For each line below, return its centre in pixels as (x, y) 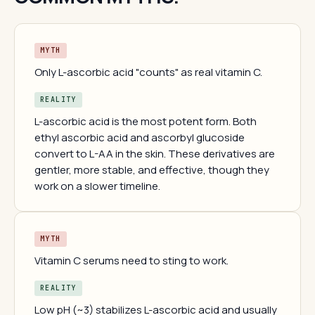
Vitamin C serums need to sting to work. (131, 261)
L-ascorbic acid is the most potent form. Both (146, 121)
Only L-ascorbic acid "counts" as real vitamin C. (148, 72)
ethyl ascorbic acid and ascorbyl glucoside (140, 137)
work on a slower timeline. (97, 186)
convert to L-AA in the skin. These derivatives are (155, 154)
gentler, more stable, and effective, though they (152, 170)
